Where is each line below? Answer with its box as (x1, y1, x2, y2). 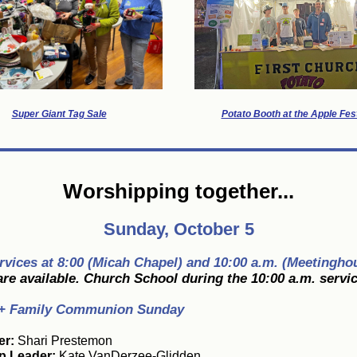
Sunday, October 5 (103, 219, 254, 239)
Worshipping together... (63, 179, 294, 203)
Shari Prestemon (14, 334, 112, 347)
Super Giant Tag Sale (11, 108, 107, 120)
